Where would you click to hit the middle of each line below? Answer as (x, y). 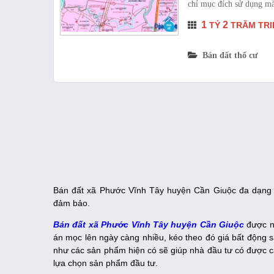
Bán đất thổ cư (228, 56)
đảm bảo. (73, 203)
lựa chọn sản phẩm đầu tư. (107, 263)
